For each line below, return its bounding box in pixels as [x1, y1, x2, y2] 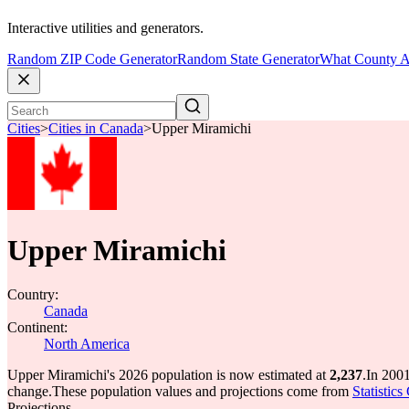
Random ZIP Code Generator [7, 51, 177, 68]
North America [44, 336, 130, 351]
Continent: [7, 320, 68, 335]
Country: [7, 287, 58, 302]
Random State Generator [177, 51, 320, 68]
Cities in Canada [48, 121, 143, 137]
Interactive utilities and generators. [7, 20, 204, 37]
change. [7, 383, 52, 399]
